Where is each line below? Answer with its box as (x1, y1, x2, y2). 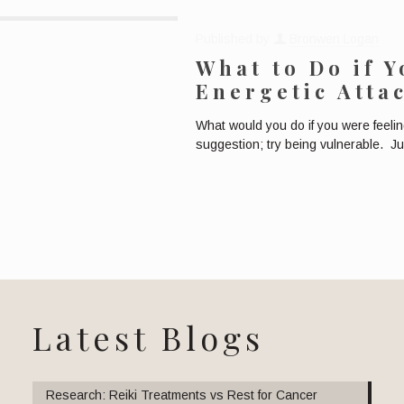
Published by (196, 31, 274, 46)
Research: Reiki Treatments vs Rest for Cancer (45, 387, 317, 402)
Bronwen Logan (289, 31, 380, 46)
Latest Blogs (32, 315, 264, 359)
